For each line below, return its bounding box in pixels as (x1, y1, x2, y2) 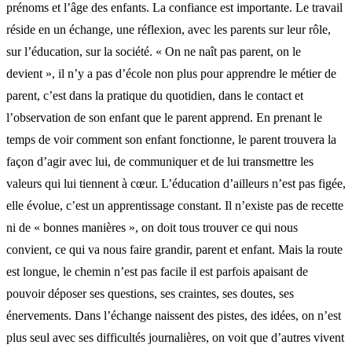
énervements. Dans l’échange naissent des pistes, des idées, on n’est (6, 308, 341, 322)
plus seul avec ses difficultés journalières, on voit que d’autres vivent (6, 330, 344, 344)
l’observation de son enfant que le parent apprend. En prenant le (6, 110, 322, 124)
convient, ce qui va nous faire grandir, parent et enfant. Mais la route (6, 242, 343, 256)
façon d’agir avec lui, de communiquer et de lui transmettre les (6, 154, 313, 168)
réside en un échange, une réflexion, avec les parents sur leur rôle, (6, 22, 331, 36)
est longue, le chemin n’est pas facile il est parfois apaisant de (6, 264, 308, 278)
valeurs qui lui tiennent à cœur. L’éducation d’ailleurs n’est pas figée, (6, 176, 346, 190)
